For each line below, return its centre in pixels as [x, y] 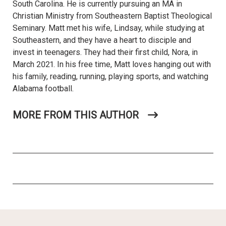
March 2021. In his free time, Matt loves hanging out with [112, 64]
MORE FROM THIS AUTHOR [76, 115]
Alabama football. [43, 88]
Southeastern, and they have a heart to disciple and [102, 40]
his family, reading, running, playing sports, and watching [110, 76]
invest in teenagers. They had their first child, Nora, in [105, 52]
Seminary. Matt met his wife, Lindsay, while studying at [108, 28]
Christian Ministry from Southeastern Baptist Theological [112, 16]
